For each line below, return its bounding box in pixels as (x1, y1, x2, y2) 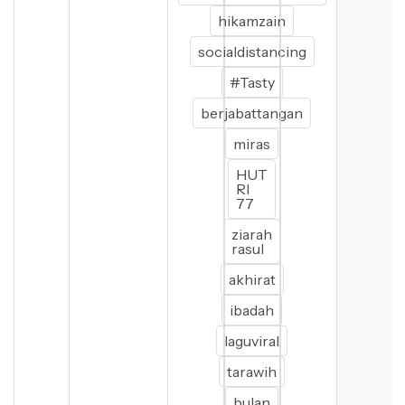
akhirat (228, 270, 276, 288)
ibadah (230, 301, 275, 319)
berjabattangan (201, 104, 304, 122)
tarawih (227, 363, 278, 381)
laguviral (224, 332, 280, 350)
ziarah (231, 225, 273, 243)
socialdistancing (197, 42, 306, 61)
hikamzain (218, 12, 287, 30)
